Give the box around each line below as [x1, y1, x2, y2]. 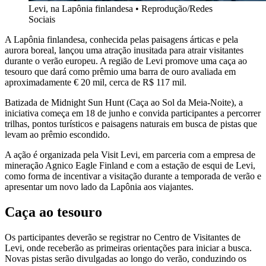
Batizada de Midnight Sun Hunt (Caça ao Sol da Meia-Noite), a [5, 97, 243, 108]
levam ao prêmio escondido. [5, 129, 110, 140]
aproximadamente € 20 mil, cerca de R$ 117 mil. [5, 77, 186, 88]
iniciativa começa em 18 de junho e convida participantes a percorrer [5, 108, 261, 119]
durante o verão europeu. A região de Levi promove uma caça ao [5, 56, 247, 66]
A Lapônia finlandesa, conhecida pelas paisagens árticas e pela [5, 34, 238, 45]
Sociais [28, 14, 55, 25]
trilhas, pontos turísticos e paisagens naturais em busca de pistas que [5, 119, 257, 129]
